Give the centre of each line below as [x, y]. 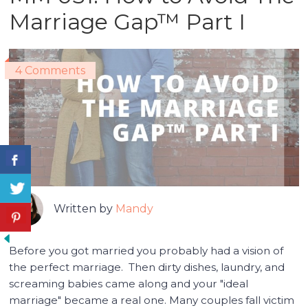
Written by [85, 208]
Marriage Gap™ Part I [128, 21]
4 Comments [51, 70]
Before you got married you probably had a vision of [146, 250]
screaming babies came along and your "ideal [129, 283]
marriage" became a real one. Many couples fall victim [152, 300]
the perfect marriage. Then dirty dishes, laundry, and [147, 267]
